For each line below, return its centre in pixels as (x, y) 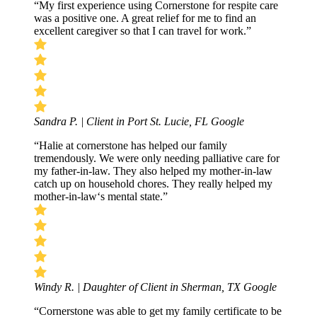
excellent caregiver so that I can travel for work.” (143, 30)
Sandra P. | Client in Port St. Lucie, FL (122, 121)
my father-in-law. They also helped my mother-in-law (153, 171)
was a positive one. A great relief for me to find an (145, 18)
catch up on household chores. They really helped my (153, 183)
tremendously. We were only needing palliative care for (157, 158)
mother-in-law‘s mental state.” (101, 196)
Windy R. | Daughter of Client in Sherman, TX (139, 287)
